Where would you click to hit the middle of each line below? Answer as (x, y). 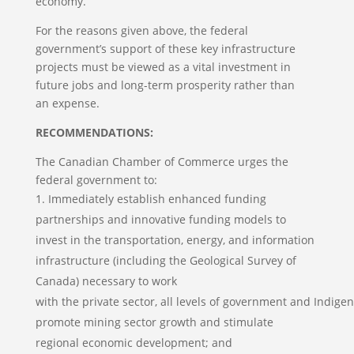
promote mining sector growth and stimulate (154, 322)
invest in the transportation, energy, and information (175, 240)
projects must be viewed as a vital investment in (163, 67)
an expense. (69, 103)
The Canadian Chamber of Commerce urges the (162, 162)
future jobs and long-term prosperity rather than (165, 85)
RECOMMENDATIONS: (94, 132)
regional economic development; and (135, 343)
